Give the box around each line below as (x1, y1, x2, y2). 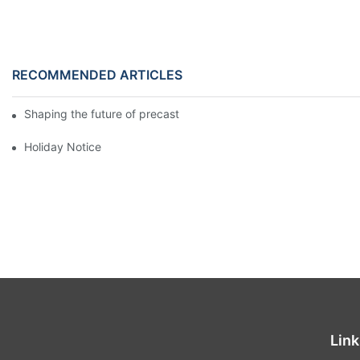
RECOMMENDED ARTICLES (12, 67, 182, 84)
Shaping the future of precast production (24, 107, 239, 121)
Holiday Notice (24, 139, 101, 153)
